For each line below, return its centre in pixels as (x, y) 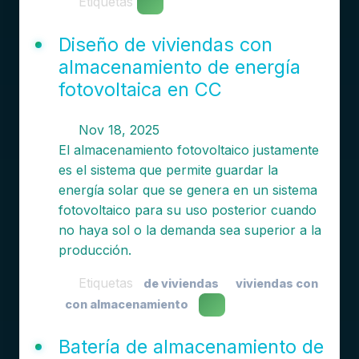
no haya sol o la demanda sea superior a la (190, 230)
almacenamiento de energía (179, 67)
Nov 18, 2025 (117, 130)
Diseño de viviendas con (165, 44)
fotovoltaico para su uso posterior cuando (187, 210)
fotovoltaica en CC (140, 89)
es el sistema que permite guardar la (168, 170)
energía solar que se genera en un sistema (188, 190)
